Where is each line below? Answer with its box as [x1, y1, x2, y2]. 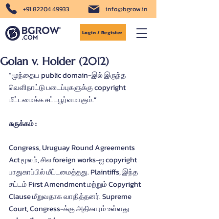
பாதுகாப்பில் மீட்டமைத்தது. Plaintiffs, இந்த [9, 166, 139, 177]
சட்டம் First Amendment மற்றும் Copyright [9, 178, 142, 190]
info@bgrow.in [106, 4, 148, 14]
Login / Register [82, 28, 123, 36]
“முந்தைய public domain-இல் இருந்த [9, 69, 127, 81]
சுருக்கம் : [9, 118, 37, 129]
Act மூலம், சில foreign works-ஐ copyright [9, 154, 138, 165]
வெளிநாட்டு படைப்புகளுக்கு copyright [9, 82, 127, 93]
